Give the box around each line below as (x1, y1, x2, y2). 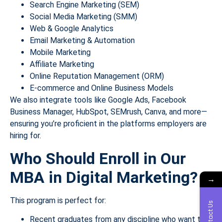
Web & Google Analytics (30, 24, 113, 34)
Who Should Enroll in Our (10, 149, 186, 168)
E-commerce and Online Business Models (30, 83, 173, 93)
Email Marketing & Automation (30, 36, 135, 46)
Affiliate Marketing (30, 59, 94, 69)
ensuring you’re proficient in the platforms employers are (10, 119, 207, 129)
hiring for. (10, 131, 41, 141)
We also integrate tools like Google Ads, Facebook (10, 95, 186, 105)
